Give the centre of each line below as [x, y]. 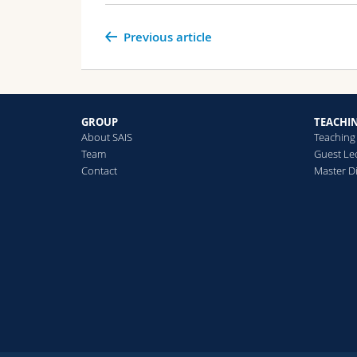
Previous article [167, 37]
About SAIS [107, 137]
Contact [99, 171]
